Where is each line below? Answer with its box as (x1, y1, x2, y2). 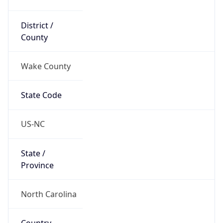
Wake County (20, 60, 71, 72)
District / (20, 19, 53, 31)
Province (20, 159, 54, 171)
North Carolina (20, 188, 77, 200)
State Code (20, 90, 62, 101)
